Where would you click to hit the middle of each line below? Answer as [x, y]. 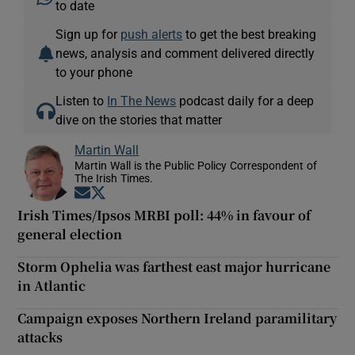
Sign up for [88, 34]
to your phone [94, 72]
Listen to [82, 100]
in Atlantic [52, 285]
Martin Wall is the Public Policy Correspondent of [196, 165]
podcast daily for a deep [245, 100]
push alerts [152, 34]
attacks [40, 337]
